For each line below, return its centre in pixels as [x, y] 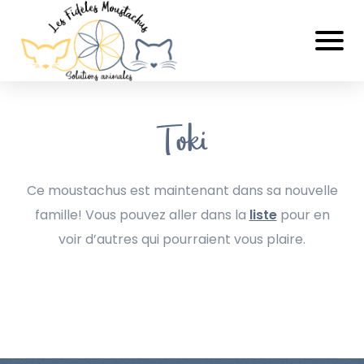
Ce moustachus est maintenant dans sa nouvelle [182, 191]
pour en [303, 215]
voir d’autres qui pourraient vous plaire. [182, 239]
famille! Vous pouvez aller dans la [142, 215]
